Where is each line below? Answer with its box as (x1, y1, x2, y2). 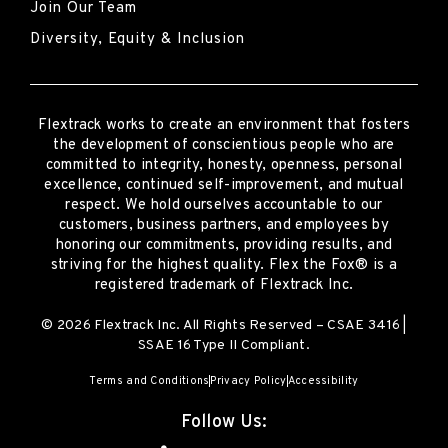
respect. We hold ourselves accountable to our (65, 195, 383, 215)
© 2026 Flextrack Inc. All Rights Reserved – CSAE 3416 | (41, 316, 407, 334)
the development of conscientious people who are (53, 135, 395, 155)
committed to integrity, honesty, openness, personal (45, 155, 403, 175)
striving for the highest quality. (50, 255, 269, 275)
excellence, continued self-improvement (44, 175, 319, 195)
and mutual (327, 175, 404, 195)
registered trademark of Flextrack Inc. (94, 275, 354, 295)
